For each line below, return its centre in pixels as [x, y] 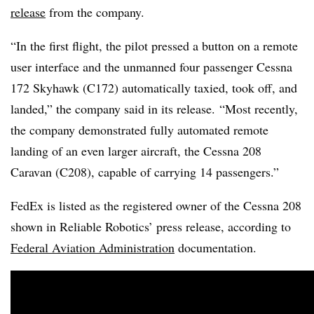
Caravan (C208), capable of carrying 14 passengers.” [145, 171]
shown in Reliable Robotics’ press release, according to [151, 226]
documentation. [216, 247]
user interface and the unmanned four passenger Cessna [151, 66]
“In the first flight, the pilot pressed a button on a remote [154, 45]
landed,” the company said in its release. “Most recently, [154, 108]
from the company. [95, 12]
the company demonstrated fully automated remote [139, 129]
